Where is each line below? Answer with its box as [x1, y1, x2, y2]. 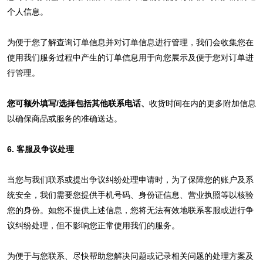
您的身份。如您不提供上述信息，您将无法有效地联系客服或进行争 [6, 205, 254, 215]
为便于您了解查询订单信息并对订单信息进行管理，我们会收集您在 [6, 37, 254, 47]
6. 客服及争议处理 [6, 144, 74, 154]
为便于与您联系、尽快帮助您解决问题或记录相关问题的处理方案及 [6, 251, 254, 261]
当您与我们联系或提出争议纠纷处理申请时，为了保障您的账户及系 [6, 174, 254, 184]
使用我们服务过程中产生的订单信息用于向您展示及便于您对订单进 [6, 52, 254, 62]
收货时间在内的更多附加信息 [149, 98, 256, 108]
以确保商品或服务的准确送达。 [6, 113, 122, 123]
